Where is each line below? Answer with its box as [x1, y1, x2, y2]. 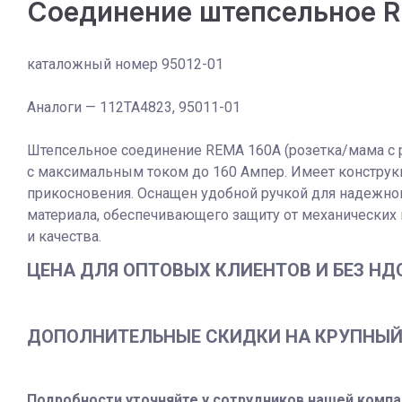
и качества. [27, 228, 101, 245]
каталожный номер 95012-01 [27, 56, 223, 73]
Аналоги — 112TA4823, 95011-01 [27, 99, 240, 116]
